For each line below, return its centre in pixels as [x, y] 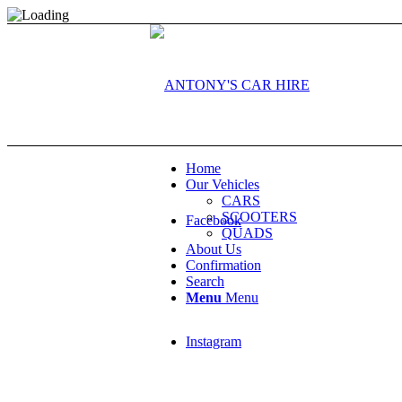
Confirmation [223, 265]
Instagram [214, 341]
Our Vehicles [223, 184]
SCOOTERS [259, 217]
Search [205, 281]
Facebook [214, 220]
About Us [214, 249]
